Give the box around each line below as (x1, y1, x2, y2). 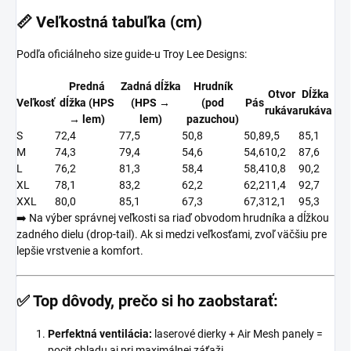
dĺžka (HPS (60, 96, 114, 109)
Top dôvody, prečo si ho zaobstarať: (33, 291, 278, 310)
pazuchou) (186, 112, 239, 125)
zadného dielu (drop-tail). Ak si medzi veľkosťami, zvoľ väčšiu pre (16, 227, 327, 241)
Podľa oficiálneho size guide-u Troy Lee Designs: (16, 47, 247, 60)
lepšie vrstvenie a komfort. (16, 244, 143, 257)
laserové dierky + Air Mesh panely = (152, 327, 323, 340)
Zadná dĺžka (120, 79, 181, 92)
